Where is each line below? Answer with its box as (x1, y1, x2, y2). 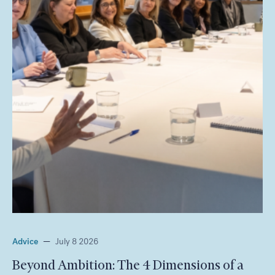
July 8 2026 (55, 236, 98, 247)
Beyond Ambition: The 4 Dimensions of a (12, 257, 244, 273)
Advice (12, 236, 38, 247)
